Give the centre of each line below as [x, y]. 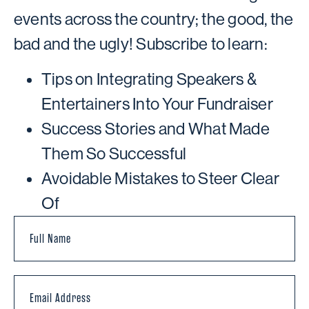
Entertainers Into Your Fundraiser [159, 103]
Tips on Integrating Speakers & [149, 79]
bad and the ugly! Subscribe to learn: [141, 44]
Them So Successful [114, 153]
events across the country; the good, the [154, 19]
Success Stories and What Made [156, 128]
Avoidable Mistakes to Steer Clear [160, 178]
